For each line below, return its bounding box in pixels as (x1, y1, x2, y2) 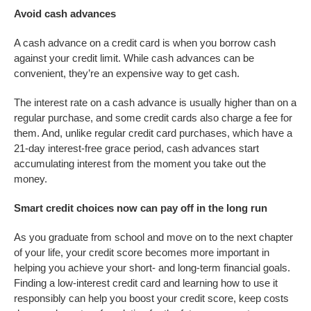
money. (14, 173, 50, 185)
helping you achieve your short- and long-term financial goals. (14, 262, 290, 274)
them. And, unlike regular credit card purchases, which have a (14, 127, 292, 140)
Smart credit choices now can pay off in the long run (14, 202, 270, 215)
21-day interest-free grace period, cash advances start (14, 142, 259, 155)
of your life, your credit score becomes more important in (14, 246, 269, 259)
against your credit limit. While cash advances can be (14, 52, 254, 65)
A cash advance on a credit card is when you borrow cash (14, 37, 276, 49)
